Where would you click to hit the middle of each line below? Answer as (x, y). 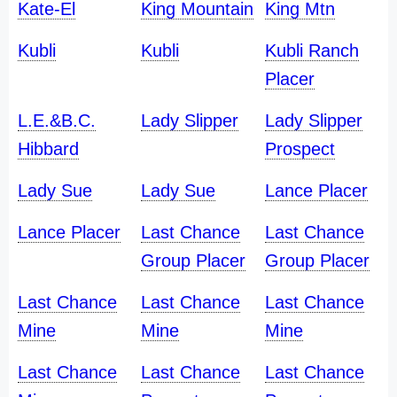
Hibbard (48, 149)
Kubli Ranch (311, 51)
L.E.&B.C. (57, 121)
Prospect (300, 149)
